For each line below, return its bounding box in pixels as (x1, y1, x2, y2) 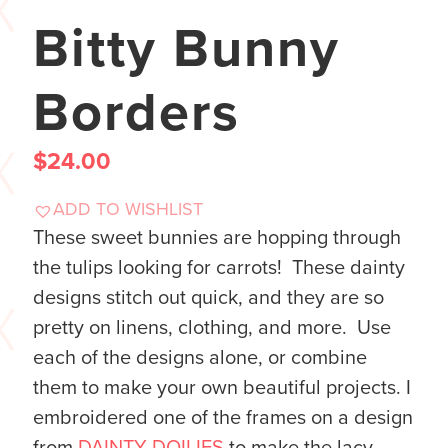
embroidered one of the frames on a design (33, 406, 413, 431)
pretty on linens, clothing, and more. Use (33, 316, 391, 341)
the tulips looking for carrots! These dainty (33, 256, 405, 281)
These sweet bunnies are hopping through (33, 226, 401, 251)
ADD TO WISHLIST (53, 198, 203, 221)
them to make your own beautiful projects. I (33, 376, 411, 401)
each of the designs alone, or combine (33, 346, 367, 371)
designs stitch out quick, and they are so (33, 286, 384, 311)
